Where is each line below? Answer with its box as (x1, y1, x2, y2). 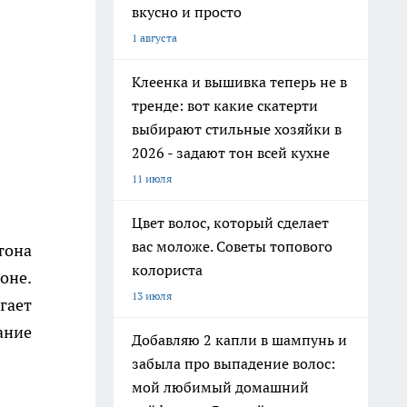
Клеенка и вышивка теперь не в (132, 73, 347, 91)
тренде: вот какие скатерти (132, 96, 318, 114)
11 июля (132, 172, 172, 185)
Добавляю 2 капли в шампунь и (132, 331, 347, 349)
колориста (132, 261, 203, 279)
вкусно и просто (132, 3, 242, 21)
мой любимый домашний (132, 378, 309, 396)
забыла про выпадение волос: (132, 354, 335, 372)
